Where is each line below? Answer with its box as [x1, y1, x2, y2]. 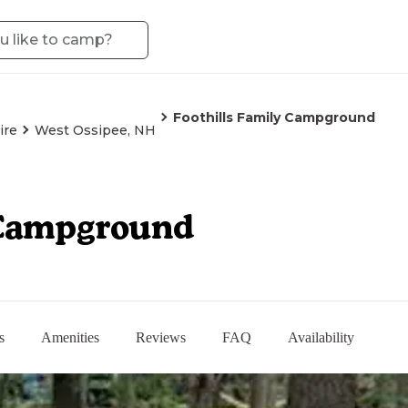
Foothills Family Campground [173, 109, 375, 126]
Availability [288, 329, 354, 345]
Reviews [136, 329, 186, 345]
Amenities [41, 329, 99, 345]
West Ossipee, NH [35, 122, 156, 138]
